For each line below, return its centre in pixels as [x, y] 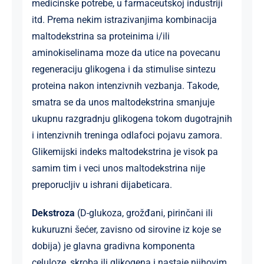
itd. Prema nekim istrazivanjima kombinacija [124, 19]
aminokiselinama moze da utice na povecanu [126, 52]
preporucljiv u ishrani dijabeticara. [102, 184]
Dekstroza [53, 213]
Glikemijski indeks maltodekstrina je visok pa [125, 151]
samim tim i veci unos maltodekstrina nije [118, 168]
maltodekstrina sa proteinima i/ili [100, 36]
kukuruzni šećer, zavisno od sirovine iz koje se [126, 229]
